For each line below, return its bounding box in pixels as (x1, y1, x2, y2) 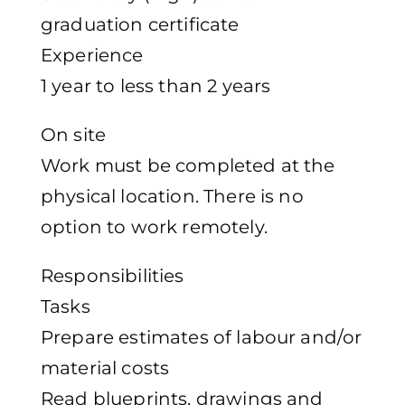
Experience (41, 44, 144, 67)
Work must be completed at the (41, 155, 335, 177)
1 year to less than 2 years (41, 75, 271, 98)
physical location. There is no (41, 185, 304, 208)
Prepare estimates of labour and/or (41, 326, 363, 349)
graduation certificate (41, 14, 240, 36)
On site (41, 124, 107, 146)
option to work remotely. (41, 216, 268, 239)
